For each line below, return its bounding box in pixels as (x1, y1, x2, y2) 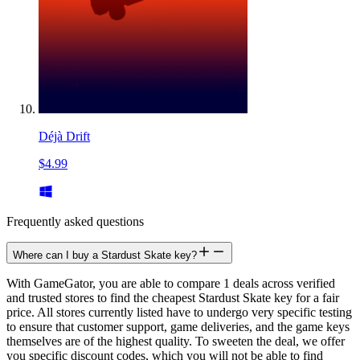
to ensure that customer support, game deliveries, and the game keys (6, 319, 350, 333)
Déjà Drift (39, 129, 90, 143)
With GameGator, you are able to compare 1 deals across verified (6, 276, 335, 290)
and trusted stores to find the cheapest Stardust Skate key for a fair (6, 290, 339, 305)
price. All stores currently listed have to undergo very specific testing (6, 305, 352, 319)
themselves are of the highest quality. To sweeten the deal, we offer (6, 333, 345, 348)
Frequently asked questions (6, 214, 144, 228)
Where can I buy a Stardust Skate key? (13, 248, 197, 261)
